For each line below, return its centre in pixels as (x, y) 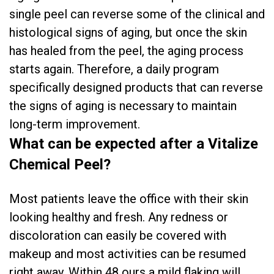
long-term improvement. (75, 124)
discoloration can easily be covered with (118, 235)
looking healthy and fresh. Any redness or (119, 217)
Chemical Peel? (60, 165)
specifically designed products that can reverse (136, 87)
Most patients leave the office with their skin (129, 199)
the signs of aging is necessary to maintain (123, 106)
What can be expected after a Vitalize (134, 144)
